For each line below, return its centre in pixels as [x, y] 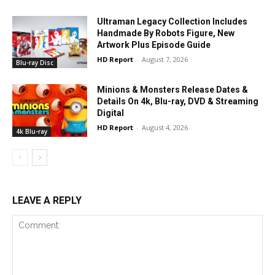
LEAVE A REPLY [47, 201]
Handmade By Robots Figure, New [166, 33]
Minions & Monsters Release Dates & [173, 90]
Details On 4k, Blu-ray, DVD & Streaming [178, 102]
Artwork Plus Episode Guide [154, 45]
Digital [111, 113]
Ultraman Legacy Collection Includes [172, 21]
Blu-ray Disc [35, 63]
